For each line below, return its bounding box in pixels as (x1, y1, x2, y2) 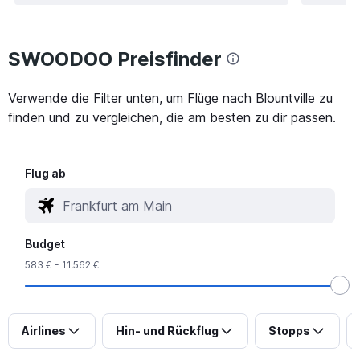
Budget (25, 236, 66, 251)
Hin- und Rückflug (116, 323, 219, 337)
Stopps (268, 323, 310, 337)
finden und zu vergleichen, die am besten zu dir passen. (8, 108, 336, 125)
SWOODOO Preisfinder (8, 47, 222, 71)
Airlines (22, 323, 66, 337)
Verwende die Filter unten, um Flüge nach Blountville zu (8, 89, 333, 106)
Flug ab (25, 166, 67, 180)
